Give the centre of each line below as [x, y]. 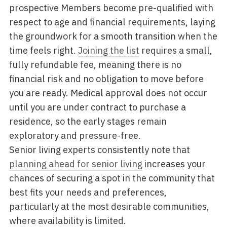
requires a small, [176, 50]
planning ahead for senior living [75, 164]
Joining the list [108, 50]
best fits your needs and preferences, [88, 192]
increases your [174, 164]
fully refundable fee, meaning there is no [95, 65]
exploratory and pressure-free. [75, 136]
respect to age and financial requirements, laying [112, 22]
